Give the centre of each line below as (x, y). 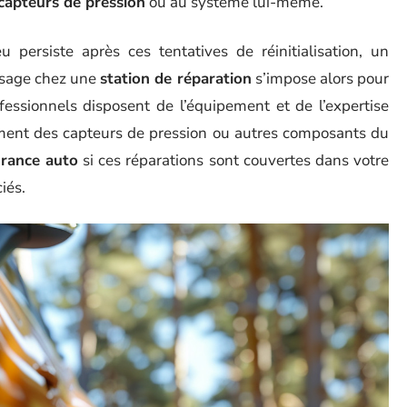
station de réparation (176, 79)
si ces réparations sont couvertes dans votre (234, 160)
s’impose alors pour (320, 79)
